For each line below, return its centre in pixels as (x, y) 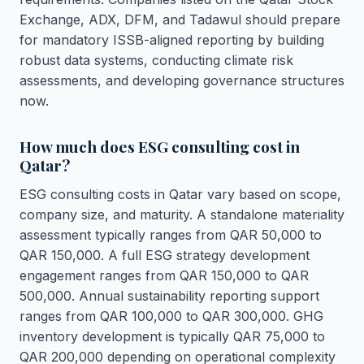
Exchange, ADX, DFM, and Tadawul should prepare (180, 19)
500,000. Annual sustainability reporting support (169, 296)
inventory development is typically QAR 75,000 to (172, 336)
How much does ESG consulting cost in (160, 146)
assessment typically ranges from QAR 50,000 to (171, 235)
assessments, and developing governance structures (182, 80)
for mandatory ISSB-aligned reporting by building (172, 40)
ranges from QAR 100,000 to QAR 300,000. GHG (171, 316)
